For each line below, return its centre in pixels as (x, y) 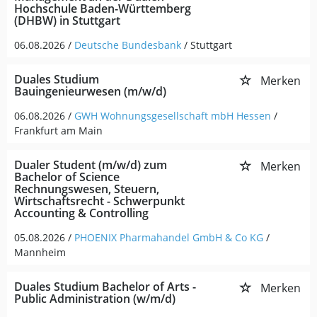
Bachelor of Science (67, 177)
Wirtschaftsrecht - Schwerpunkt (99, 201)
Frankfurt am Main (58, 131)
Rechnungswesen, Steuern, (87, 189)
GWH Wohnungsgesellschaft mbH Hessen (173, 116)
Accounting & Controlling (81, 213)
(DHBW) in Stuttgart (67, 21)
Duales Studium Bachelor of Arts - (105, 287)
